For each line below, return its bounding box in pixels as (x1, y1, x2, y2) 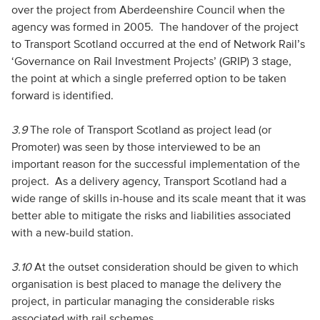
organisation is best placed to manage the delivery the (11, 277, 281, 290)
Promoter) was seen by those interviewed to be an (11, 140, 261, 153)
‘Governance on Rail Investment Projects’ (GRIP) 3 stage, (11, 54, 291, 67)
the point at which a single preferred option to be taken (11, 71, 286, 84)
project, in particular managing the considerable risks (11, 294, 274, 307)
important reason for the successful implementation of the (11, 157, 300, 170)
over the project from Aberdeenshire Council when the (11, 3, 285, 16)
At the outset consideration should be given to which (34, 260, 299, 273)
